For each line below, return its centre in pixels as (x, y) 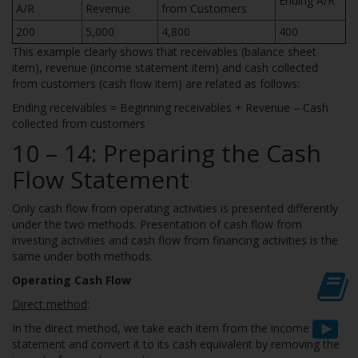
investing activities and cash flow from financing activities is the (175, 240)
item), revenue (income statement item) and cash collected (165, 68)
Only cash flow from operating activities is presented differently (175, 208)
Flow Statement (101, 179)
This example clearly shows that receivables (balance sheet (164, 52)
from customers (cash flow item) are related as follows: (156, 84)
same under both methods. (82, 256)
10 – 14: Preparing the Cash (167, 153)
